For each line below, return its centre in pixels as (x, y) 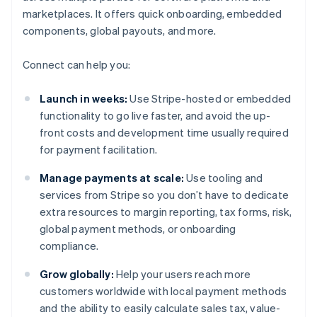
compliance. (69, 246)
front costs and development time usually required (164, 133)
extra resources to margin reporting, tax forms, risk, (166, 212)
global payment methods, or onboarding (138, 229)
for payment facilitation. (98, 150)
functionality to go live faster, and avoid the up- (155, 116)
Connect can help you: (77, 65)
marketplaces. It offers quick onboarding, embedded (152, 14)
